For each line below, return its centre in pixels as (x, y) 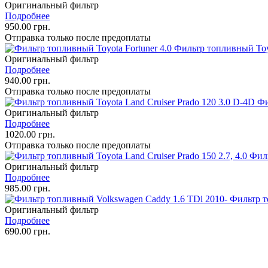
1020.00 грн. (30, 134)
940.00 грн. (28, 80)
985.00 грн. (28, 188)
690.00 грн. (28, 231)
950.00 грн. (28, 26)
